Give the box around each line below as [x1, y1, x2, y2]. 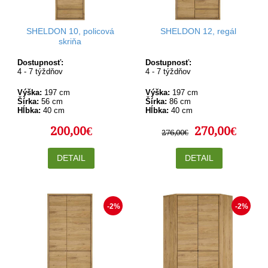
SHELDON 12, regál [160, 26, 236, 36]
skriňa [59, 36, 81, 46]
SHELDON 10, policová [26, 26, 114, 36]
